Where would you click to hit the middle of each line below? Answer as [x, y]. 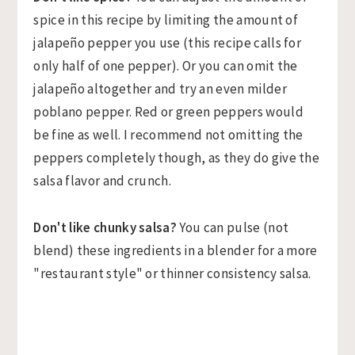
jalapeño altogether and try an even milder [160, 89]
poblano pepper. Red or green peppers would [168, 112]
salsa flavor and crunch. [103, 181]
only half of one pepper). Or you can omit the [166, 66]
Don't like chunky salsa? [105, 228]
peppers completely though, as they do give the [177, 158]
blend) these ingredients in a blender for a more [176, 251]
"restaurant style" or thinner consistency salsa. [172, 274]
